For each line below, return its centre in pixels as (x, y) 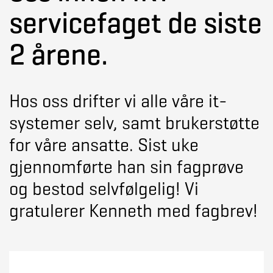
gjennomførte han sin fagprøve (126, 167)
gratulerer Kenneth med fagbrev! (133, 211)
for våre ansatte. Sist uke (104, 145)
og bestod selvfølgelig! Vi (104, 189)
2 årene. (58, 55)
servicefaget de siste (136, 23)
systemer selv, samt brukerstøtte (134, 123)
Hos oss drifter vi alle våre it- (118, 101)
